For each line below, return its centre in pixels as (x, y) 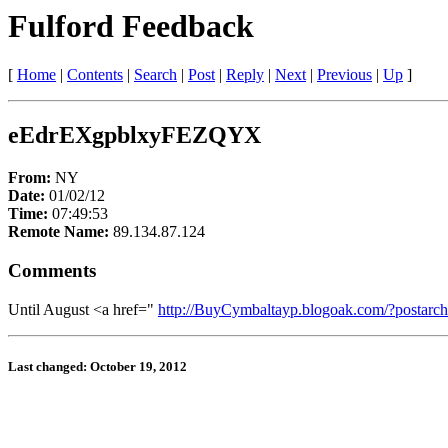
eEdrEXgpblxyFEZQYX (134, 135)
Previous (344, 75)
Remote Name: (60, 232)
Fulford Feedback (131, 26)
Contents (95, 75)
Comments (52, 270)
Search (155, 75)
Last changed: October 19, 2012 (97, 366)
